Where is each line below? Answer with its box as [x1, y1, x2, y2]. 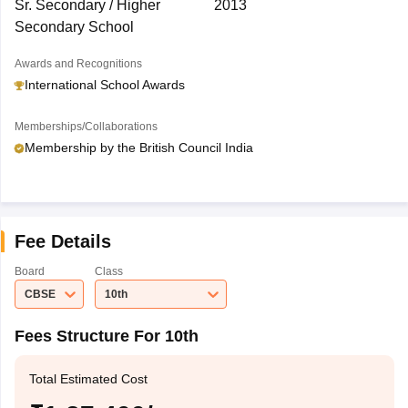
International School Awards [24, 77, 185, 92]
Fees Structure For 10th [14, 327, 199, 345]
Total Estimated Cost [28, 372, 148, 386]
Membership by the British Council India [24, 140, 253, 155]
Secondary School [14, 19, 134, 35]
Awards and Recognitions [14, 57, 142, 70]
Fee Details [14, 231, 111, 251]
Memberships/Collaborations [14, 120, 158, 133]
